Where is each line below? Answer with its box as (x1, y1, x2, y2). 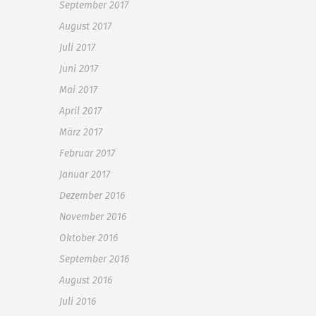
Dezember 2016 (59, 190, 125, 202)
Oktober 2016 (59, 232, 118, 244)
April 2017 (59, 105, 102, 117)
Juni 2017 (59, 63, 98, 75)
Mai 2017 (59, 84, 97, 96)
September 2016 (59, 253, 129, 265)
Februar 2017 (59, 147, 115, 159)
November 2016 (59, 211, 126, 223)
